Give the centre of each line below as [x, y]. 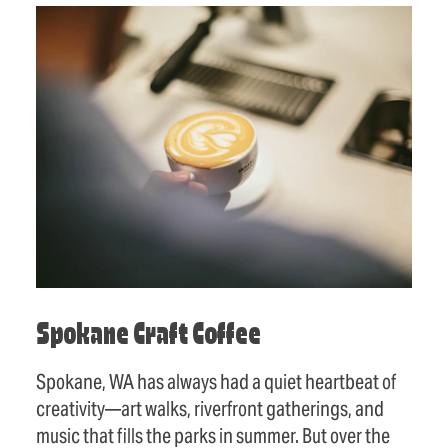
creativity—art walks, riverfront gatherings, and [210, 409]
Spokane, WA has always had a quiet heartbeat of [216, 382]
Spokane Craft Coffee [148, 336]
